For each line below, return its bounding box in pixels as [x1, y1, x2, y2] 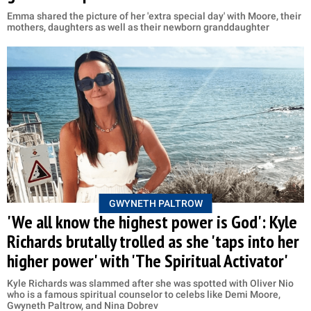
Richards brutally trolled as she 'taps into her [7, 230, 299, 253]
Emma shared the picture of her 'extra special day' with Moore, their [7, 10, 301, 22]
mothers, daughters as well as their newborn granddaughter [7, 22, 269, 33]
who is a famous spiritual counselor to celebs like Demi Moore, [7, 289, 280, 301]
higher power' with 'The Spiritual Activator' [7, 249, 288, 273]
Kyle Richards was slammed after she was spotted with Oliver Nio [7, 278, 294, 289]
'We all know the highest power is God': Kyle [7, 210, 297, 234]
